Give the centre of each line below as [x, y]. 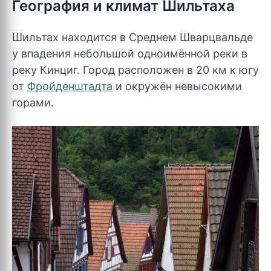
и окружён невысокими [177, 86]
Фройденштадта [70, 86]
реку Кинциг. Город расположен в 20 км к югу [135, 70]
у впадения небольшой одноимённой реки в [130, 54]
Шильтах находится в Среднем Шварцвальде [132, 37]
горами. [33, 103]
